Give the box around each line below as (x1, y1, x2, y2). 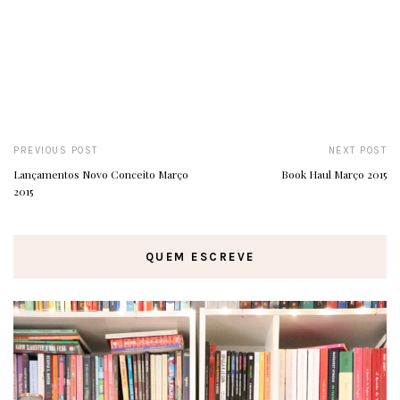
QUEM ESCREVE (145, 250, 255, 264)
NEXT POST (328, 145, 387, 157)
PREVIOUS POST (13, 145, 98, 157)
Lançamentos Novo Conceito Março (13, 167, 188, 182)
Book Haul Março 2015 (281, 167, 387, 182)
